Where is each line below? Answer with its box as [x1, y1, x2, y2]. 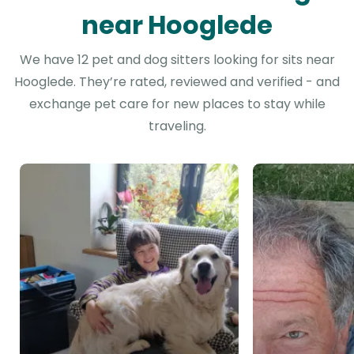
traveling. [148, 117, 206, 135]
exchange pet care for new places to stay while [28, 95, 326, 113]
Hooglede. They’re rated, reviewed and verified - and [14, 73, 340, 91]
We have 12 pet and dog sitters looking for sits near [19, 51, 335, 69]
